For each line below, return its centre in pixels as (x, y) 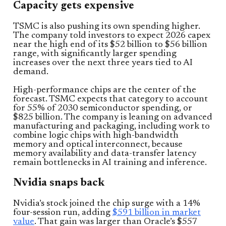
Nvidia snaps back (59, 184)
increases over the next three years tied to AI (103, 63)
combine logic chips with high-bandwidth (96, 136)
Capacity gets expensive (74, 7)
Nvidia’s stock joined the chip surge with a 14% (107, 204)
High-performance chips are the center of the (105, 91)
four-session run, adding (63, 213)
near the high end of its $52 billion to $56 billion (110, 45)
